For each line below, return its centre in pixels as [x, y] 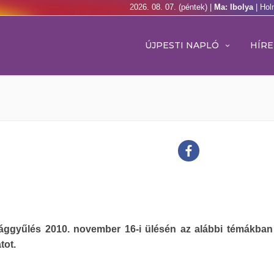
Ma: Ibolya [235, 7]
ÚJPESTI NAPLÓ [182, 45]
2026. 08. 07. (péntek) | [172, 7]
